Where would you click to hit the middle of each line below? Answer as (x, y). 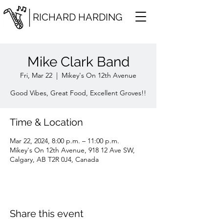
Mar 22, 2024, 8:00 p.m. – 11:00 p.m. (65, 141)
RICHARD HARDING (77, 17)
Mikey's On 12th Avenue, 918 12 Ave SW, (72, 150)
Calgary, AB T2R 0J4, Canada (54, 159)
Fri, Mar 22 (36, 75)
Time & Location (46, 122)
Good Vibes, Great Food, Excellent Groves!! (78, 93)
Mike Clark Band (78, 62)
